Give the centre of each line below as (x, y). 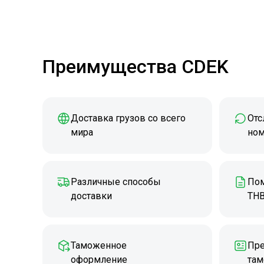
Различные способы (116, 182)
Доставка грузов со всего (128, 118)
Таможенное (99, 245)
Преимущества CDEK (136, 67)
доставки (91, 196)
